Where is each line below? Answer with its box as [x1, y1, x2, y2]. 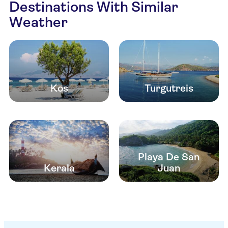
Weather [9, 14, 68, 31]
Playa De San [138, 151, 200, 163]
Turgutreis [145, 82, 193, 95]
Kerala [43, 162, 75, 175]
